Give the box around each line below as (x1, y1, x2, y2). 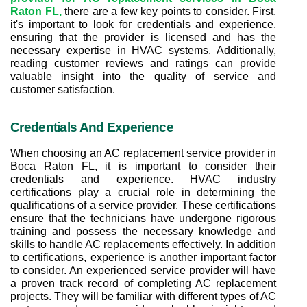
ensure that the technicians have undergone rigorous (10, 212, 276, 224)
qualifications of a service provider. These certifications (10, 199, 276, 211)
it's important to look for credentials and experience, (10, 18, 276, 30)
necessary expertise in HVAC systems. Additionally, (10, 44, 276, 56)
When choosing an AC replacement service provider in (10, 147, 276, 159)
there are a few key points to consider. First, (61, 5, 276, 17)
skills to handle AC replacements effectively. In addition (10, 238, 276, 250)
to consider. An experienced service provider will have (10, 264, 276, 276)
